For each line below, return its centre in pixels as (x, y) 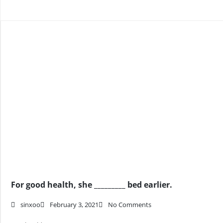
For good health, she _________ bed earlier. (92, 185)
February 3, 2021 (74, 205)
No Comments (130, 205)
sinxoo (30, 205)
